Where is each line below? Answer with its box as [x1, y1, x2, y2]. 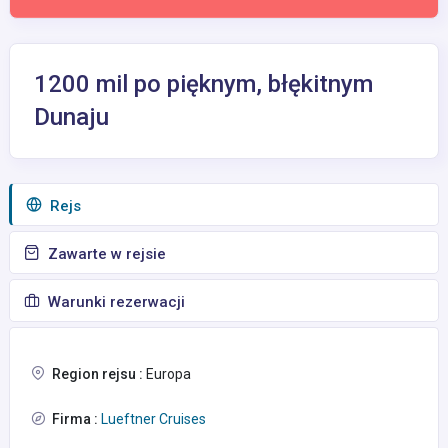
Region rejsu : [52, 366, 143, 382]
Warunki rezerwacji [44, 293, 185, 311]
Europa [143, 366, 191, 382]
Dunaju [34, 103, 109, 131]
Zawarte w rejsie [44, 245, 166, 263]
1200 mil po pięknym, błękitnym [34, 70, 373, 98]
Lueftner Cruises [98, 411, 206, 427]
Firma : [52, 411, 98, 427]
